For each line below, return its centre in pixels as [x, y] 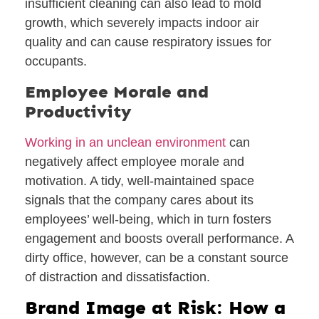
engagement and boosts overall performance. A [159, 238]
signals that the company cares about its [139, 200]
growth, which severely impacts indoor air [142, 23]
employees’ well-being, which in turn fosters [148, 219]
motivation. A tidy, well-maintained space [140, 181]
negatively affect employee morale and [135, 161]
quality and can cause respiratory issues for [148, 42]
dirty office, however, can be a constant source [157, 257]
